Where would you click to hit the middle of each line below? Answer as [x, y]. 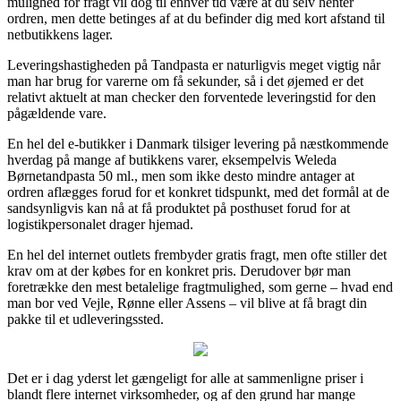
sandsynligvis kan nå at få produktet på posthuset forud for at [179, 208]
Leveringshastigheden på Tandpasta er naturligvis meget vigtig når [194, 64]
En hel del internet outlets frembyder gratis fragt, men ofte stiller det [197, 254]
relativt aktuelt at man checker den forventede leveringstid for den [192, 97]
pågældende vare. [57, 113]
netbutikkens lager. [60, 34]
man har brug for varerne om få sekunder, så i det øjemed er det [185, 81]
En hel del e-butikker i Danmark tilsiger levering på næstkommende [198, 143]
